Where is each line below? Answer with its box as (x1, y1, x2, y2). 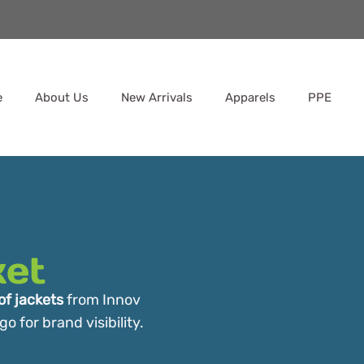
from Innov (63, 291, 141, 309)
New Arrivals (121, 90, 193, 105)
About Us (35, 90, 89, 105)
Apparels (225, 90, 275, 105)
